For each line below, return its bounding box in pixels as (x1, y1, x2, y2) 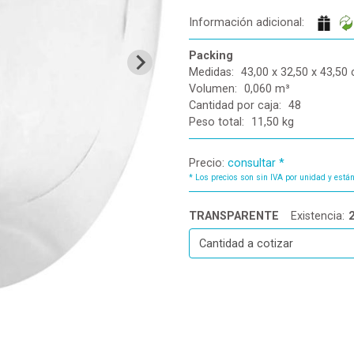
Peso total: (189, 115, 244, 130)
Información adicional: (189, 16, 304, 30)
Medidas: (189, 66, 234, 80)
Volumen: (189, 82, 237, 96)
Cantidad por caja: (189, 99, 281, 113)
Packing (189, 49, 233, 63)
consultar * (228, 156, 284, 171)
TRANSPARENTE (189, 209, 279, 224)
